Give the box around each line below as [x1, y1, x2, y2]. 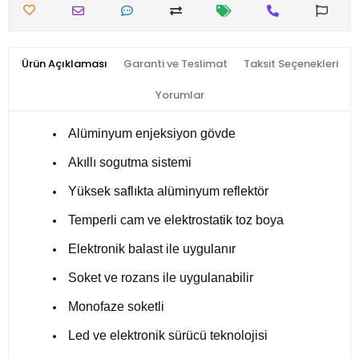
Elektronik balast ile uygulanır [68, 242, 236, 256]
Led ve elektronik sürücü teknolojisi [68, 329, 268, 343]
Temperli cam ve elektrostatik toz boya [68, 213, 284, 228]
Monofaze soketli [68, 300, 164, 314]
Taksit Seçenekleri [243, 56, 338, 72]
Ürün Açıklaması [21, 56, 107, 72]
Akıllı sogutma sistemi [68, 155, 192, 170]
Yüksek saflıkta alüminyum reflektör [68, 184, 268, 199]
